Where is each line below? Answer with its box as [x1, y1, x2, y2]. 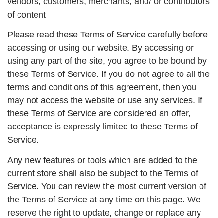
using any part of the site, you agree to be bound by [7, 56, 207, 66]
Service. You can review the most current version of [7, 181, 206, 191]
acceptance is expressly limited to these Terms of [7, 122, 198, 132]
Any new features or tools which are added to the [7, 155, 197, 165]
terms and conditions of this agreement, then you [7, 82, 197, 92]
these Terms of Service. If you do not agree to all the [7, 69, 210, 79]
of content [7, 10, 46, 20]
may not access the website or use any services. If [7, 95, 202, 106]
